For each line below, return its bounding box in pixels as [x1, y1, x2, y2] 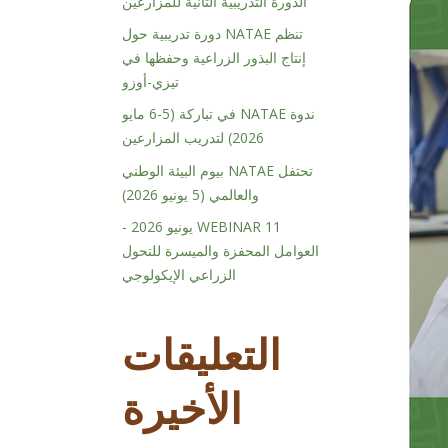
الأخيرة [122, 379, 242, 437]
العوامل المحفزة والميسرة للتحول [122, 241, 319, 261]
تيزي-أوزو [122, 72, 179, 92]
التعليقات [122, 325, 281, 383]
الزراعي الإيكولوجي [122, 265, 236, 285]
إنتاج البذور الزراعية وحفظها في [122, 48, 306, 68]
